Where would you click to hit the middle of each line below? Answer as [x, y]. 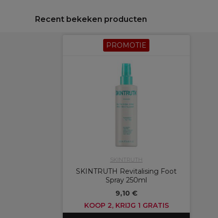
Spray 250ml [126, 180]
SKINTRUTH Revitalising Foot [126, 171]
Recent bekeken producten [91, 19]
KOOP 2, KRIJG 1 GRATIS [126, 205]
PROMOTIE [126, 45]
